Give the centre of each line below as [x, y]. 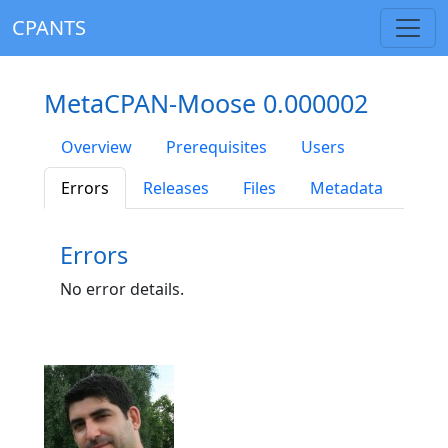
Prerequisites [216, 147]
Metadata [346, 188]
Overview [96, 147]
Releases [176, 188]
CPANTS [49, 27]
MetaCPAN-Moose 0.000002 [206, 103]
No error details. [122, 289]
